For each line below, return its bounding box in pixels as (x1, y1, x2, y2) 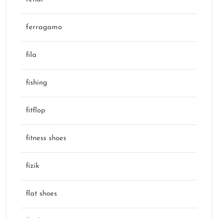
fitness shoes (26, 135, 66, 143)
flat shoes (26, 190, 57, 198)
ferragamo (26, 24, 62, 32)
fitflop (26, 107, 45, 115)
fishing (26, 79, 47, 87)
